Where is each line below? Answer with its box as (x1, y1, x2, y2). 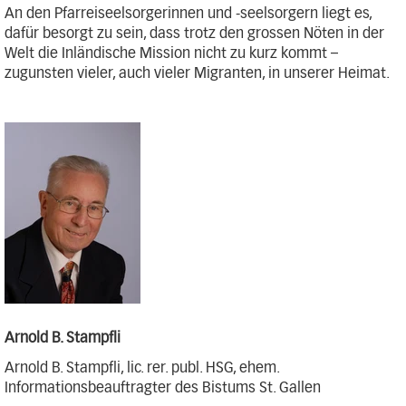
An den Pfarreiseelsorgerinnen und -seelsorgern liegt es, (5, 6, 372, 21)
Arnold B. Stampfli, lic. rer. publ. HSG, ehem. (5, 360, 279, 375)
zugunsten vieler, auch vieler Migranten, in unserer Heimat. (5, 66, 390, 81)
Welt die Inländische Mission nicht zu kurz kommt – (5, 46, 338, 61)
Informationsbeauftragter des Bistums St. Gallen (5, 380, 321, 395)
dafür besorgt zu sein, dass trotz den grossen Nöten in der (5, 26, 384, 41)
